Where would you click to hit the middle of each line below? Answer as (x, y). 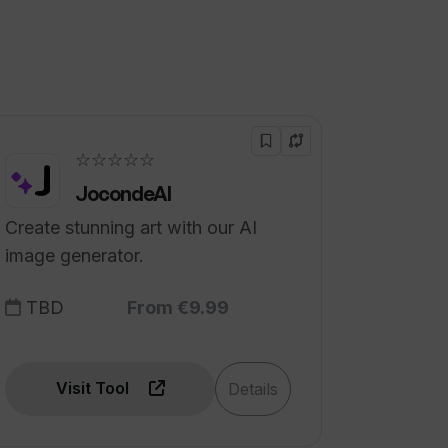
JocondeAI (123, 193)
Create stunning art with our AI (131, 227)
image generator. (74, 255)
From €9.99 (177, 307)
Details (253, 389)
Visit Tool (94, 388)
